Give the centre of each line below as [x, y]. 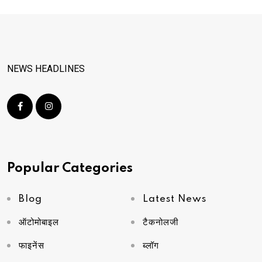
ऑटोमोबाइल [39, 222]
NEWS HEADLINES [46, 68]
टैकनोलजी [161, 222]
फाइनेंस [32, 246]
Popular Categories [70, 168]
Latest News [175, 199]
